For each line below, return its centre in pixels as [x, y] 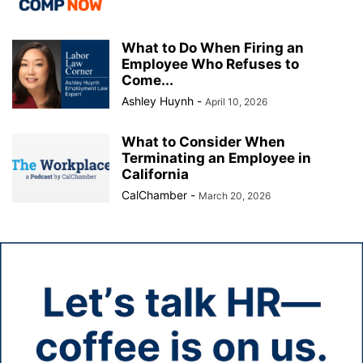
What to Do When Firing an [213, 47]
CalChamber [154, 194]
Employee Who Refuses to [210, 64]
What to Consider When [203, 141]
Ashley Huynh [158, 100]
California [155, 174]
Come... [147, 80]
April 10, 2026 [236, 101]
